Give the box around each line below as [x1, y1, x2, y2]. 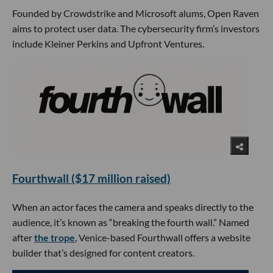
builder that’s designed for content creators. [12, 246, 194, 258]
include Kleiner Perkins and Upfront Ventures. [12, 38, 204, 50]
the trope [34, 231, 75, 243]
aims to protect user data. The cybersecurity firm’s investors [12, 23, 260, 35]
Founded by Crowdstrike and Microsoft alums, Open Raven [12, 7, 259, 19]
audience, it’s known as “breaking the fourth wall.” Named [12, 216, 249, 228]
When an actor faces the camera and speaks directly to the [12, 200, 253, 213]
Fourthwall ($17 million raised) [12, 172, 171, 186]
